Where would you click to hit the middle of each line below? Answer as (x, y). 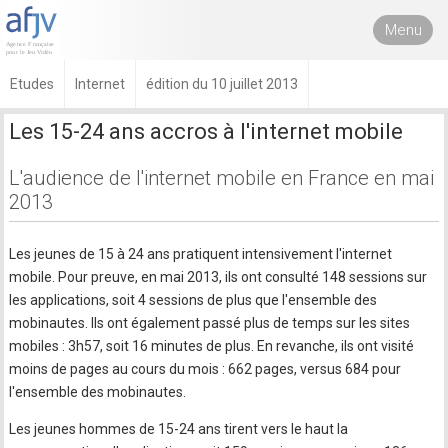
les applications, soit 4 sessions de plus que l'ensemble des (193, 300)
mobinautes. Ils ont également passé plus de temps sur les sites (210, 323)
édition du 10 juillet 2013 (222, 84)
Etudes (32, 84)
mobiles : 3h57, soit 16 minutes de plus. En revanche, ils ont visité (212, 346)
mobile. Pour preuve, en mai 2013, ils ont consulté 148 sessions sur (218, 277)
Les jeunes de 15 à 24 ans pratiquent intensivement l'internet (201, 254)
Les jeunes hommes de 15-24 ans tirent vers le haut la (179, 429)
